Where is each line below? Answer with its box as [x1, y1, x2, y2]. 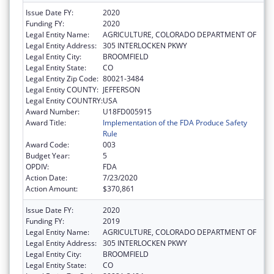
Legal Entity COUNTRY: [26, 95, 103, 106]
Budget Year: [26, 150, 70, 161]
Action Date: [26, 172, 67, 183]
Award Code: [26, 139, 69, 150]
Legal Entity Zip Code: [26, 73, 98, 84]
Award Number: [26, 106, 80, 117]
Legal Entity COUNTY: [26, 84, 98, 95]
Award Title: [26, 117, 66, 128]
